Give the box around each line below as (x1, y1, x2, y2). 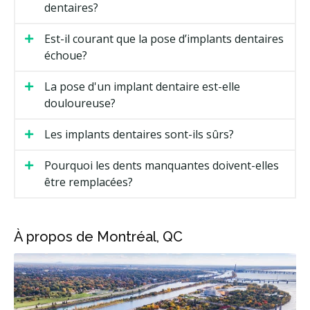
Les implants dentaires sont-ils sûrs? (44, 127, 234, 143)
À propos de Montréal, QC (14, 228, 183, 246)
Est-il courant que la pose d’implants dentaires (44, 31, 284, 47)
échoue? (44, 48, 87, 64)
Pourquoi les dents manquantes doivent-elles (44, 158, 279, 174)
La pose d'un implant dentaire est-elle (44, 79, 240, 95)
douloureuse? (44, 95, 116, 111)
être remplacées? (44, 174, 133, 190)
